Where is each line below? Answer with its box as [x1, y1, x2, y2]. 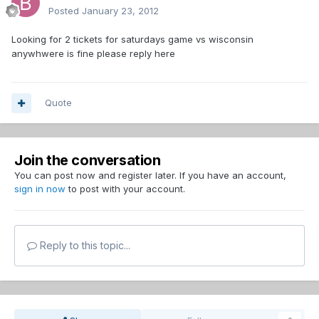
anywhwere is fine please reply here [11, 48, 175, 60]
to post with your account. [66, 183, 185, 195]
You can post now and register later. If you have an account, [14, 169, 286, 182]
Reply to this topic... [37, 239, 130, 252]
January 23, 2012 [82, 5, 159, 17]
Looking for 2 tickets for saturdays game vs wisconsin [11, 33, 253, 46]
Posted [48, 5, 82, 17]
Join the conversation [14, 152, 161, 169]
